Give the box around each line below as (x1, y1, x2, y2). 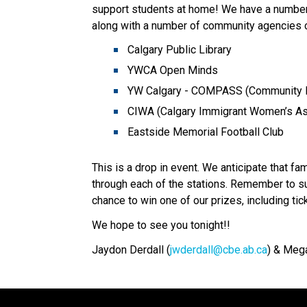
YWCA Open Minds (127, 63, 221, 77)
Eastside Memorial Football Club (127, 125, 287, 138)
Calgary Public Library (127, 42, 235, 56)
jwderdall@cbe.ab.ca (170, 243, 268, 256)
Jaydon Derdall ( (92, 243, 171, 256)
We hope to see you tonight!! (92, 218, 231, 232)
